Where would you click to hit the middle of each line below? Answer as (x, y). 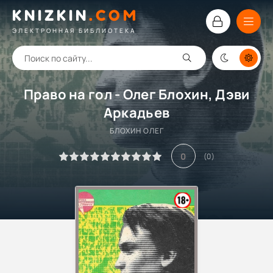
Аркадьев (136, 113)
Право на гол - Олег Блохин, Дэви (136, 94)
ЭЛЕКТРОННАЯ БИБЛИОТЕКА (74, 30)
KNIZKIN (51, 15)
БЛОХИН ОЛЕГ (136, 131)
